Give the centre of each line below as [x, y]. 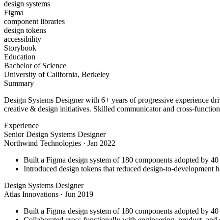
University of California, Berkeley [57, 75]
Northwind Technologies [42, 143]
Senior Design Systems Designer [55, 135]
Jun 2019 [79, 194]
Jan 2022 [101, 143]
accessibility [23, 39]
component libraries [34, 22]
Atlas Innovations [31, 194]
